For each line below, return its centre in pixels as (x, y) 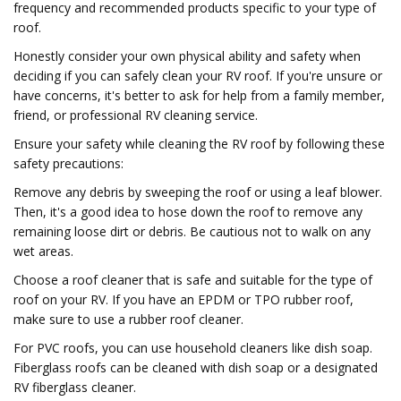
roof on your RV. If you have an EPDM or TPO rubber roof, (183, 299)
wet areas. (43, 251)
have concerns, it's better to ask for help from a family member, (199, 95)
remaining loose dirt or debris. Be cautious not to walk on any (192, 231)
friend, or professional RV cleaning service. (136, 115)
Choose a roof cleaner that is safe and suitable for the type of (193, 280)
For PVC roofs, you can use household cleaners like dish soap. (193, 348)
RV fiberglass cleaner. (75, 387)
